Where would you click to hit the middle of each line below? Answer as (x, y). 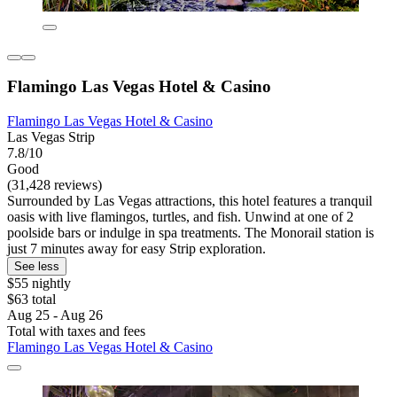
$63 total (31, 300)
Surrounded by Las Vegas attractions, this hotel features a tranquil (190, 201)
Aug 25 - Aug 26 (55, 315)
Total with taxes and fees (76, 331)
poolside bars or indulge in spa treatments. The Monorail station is (191, 233)
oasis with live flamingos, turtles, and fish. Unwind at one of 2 (180, 217)
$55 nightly (39, 284)
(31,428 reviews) (54, 185)
